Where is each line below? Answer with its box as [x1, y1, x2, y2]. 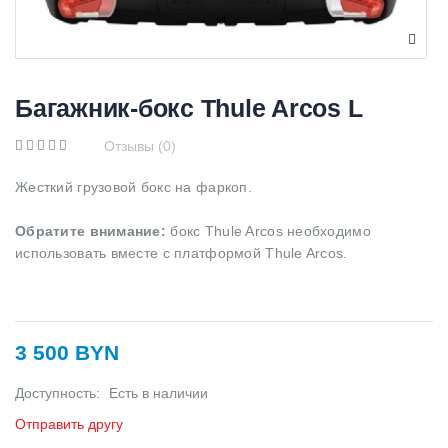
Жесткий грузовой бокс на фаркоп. [15, 178, 252, 195]
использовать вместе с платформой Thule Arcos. [15, 244, 348, 261]
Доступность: [15, 385, 104, 402]
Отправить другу [15, 416, 123, 433]
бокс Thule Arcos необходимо [166, 222, 371, 239]
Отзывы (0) [104, 137, 176, 154]
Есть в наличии [109, 385, 208, 402]
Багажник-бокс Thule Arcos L [15, 93, 363, 122]
